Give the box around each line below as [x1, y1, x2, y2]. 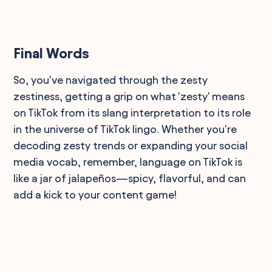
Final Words [13, 45, 90, 61]
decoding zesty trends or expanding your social [13, 139, 248, 151]
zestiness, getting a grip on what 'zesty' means [13, 90, 245, 102]
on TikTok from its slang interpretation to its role [13, 106, 251, 118]
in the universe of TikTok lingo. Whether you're [13, 123, 237, 135]
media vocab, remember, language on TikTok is [13, 155, 243, 168]
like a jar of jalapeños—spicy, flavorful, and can [13, 172, 246, 184]
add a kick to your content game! [13, 188, 177, 200]
